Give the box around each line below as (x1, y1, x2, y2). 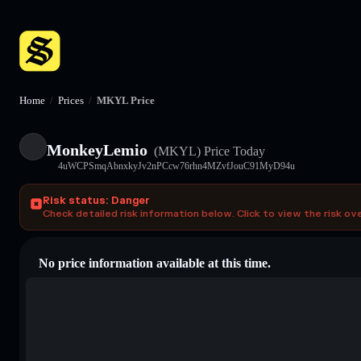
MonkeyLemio (47, 140, 147, 159)
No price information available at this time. (39, 255, 271, 270)
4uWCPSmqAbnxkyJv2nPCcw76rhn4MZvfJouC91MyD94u (58, 160, 295, 172)
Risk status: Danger (43, 193, 150, 207)
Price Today (201, 143, 265, 158)
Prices (58, 94, 84, 106)
